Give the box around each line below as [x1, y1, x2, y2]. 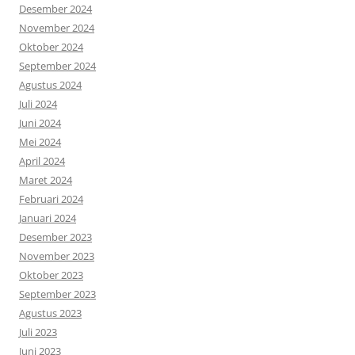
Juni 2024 [19, 116, 61, 131]
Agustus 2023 [19, 306, 82, 321]
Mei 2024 [19, 135, 61, 150]
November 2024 [19, 21, 94, 36]
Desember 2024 [19, 2, 92, 17]
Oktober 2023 [19, 268, 83, 283]
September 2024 [19, 59, 96, 74]
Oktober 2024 [19, 40, 83, 55]
